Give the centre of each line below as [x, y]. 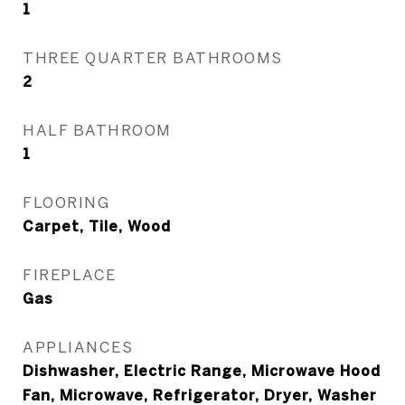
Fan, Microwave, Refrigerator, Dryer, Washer [200, 395]
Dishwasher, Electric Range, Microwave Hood [202, 371]
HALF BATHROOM [97, 130]
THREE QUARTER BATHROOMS [153, 57]
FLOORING [66, 202]
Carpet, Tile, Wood [97, 226]
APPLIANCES [78, 347]
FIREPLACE [70, 274]
